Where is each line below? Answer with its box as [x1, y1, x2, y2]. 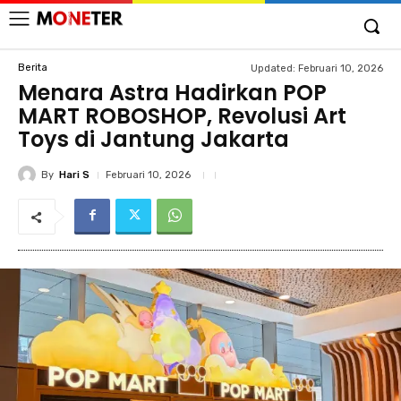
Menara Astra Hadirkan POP [18, 78, 327, 107]
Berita [18, 61, 47, 73]
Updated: [251, 62, 295, 74]
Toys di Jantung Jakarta [18, 124, 289, 154]
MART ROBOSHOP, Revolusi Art [18, 101, 346, 131]
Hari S [59, 168, 90, 181]
